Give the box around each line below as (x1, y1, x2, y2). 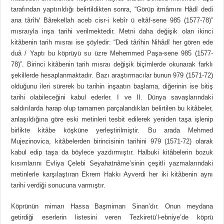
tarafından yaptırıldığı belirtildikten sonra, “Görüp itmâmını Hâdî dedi (11, 5, 213, 13)
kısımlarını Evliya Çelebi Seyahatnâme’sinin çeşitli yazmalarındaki (11, 159, 213, 167)
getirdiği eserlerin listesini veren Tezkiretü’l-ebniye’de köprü (11, 213, 213, 221)
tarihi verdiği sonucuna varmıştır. (11, 181, 106, 189)
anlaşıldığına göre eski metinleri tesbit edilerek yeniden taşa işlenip (11, 115, 213, 123)
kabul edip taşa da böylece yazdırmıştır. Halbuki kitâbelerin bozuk (11, 148, 213, 156)
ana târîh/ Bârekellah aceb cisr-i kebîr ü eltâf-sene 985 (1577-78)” (11, 16, 213, 24)
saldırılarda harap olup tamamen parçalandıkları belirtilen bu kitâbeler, (11, 104, 213, 112)
